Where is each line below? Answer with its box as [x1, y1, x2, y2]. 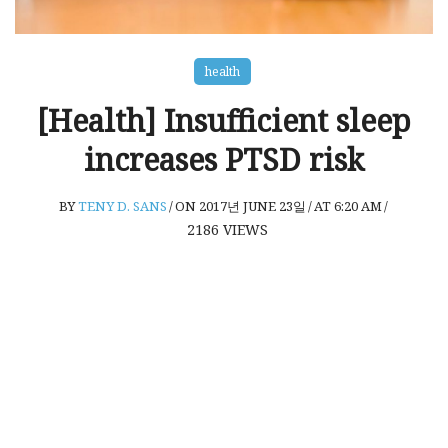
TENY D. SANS [77, 196, 167, 215]
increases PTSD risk [84, 138, 364, 180]
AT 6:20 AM [313, 196, 382, 215]
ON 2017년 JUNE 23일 [174, 196, 306, 215]
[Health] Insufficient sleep [37, 99, 411, 141]
